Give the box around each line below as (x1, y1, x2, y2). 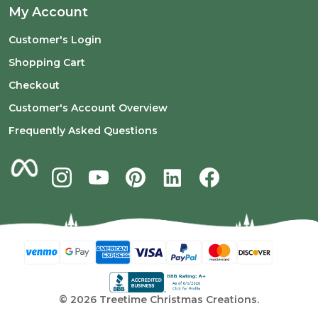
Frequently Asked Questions (9, 124, 158, 137)
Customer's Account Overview (9, 102, 168, 114)
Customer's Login (9, 33, 102, 46)
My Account (9, 4, 88, 20)
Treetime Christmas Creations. (97, 293, 259, 307)
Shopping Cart (9, 56, 85, 69)
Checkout (9, 79, 60, 92)
